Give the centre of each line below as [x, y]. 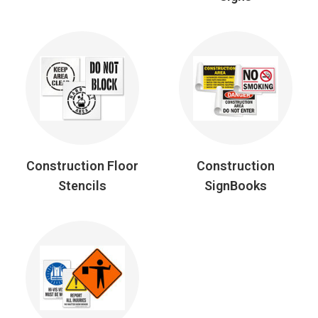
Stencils [82, 186]
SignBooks [236, 186]
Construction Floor [82, 166]
